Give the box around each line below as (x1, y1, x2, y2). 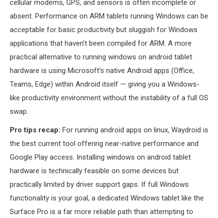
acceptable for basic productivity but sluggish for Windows (10, 25, 198, 35)
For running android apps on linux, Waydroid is (60, 126, 208, 135)
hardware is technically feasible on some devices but (10, 166, 179, 176)
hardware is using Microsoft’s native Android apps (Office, (10, 66, 194, 75)
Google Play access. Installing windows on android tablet (10, 153, 191, 162)
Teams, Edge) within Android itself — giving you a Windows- (10, 80, 200, 89)
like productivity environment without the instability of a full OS (10, 93, 208, 103)
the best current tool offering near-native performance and (10, 139, 199, 148)
